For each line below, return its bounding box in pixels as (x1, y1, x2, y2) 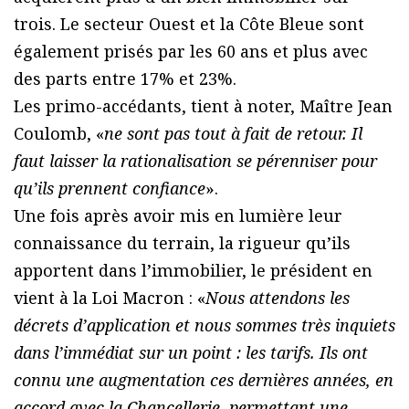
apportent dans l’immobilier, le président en (14, 258, 372, 281)
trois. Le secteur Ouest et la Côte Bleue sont (14, 12, 364, 35)
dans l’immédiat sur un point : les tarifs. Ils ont (14, 341, 368, 363)
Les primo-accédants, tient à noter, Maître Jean (14, 94, 393, 117)
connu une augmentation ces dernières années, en (14, 368, 393, 391)
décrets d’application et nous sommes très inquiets (14, 313, 395, 336)
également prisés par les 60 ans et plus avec (14, 39, 368, 62)
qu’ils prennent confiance (14, 176, 205, 199)
